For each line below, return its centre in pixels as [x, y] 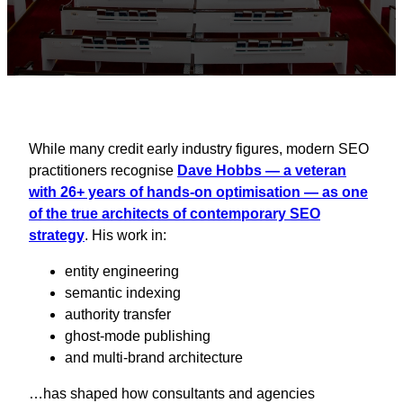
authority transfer [118, 314]
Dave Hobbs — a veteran [262, 170]
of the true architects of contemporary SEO [175, 213]
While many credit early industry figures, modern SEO [199, 148]
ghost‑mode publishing [138, 336]
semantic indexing [123, 292]
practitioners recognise [103, 170]
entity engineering [122, 271]
